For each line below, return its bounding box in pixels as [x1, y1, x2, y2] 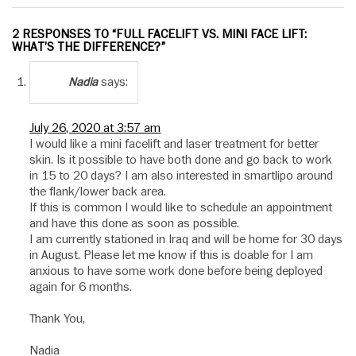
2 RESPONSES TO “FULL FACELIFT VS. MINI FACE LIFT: [12, 26, 307, 43]
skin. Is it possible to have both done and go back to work [29, 152, 333, 168]
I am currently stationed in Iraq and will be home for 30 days [29, 231, 343, 248]
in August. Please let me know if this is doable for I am [29, 247, 314, 264]
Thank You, [29, 311, 86, 327]
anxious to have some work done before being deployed [29, 263, 323, 280]
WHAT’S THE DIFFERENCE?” [12, 39, 165, 56]
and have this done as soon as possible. [29, 215, 240, 232]
